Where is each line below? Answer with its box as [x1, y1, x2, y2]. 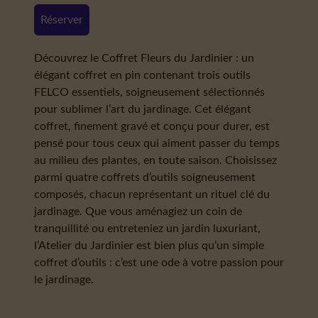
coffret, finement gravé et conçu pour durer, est [34, 121, 270, 132]
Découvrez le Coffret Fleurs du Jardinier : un [34, 53, 254, 64]
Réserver [40, 14, 83, 26]
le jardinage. [34, 274, 94, 285]
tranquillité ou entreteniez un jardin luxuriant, [34, 223, 261, 234]
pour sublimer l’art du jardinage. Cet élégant [34, 104, 251, 115]
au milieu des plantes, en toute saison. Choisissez [34, 155, 277, 166]
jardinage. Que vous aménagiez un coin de [34, 206, 242, 217]
